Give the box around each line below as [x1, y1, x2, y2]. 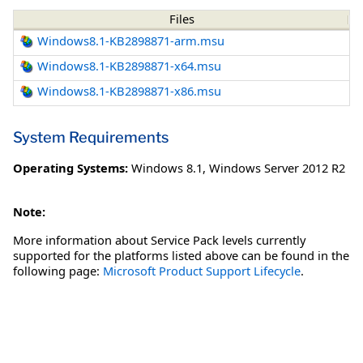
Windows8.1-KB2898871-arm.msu [37, 32, 225, 49]
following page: [13, 262, 103, 279]
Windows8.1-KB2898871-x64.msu [37, 58, 222, 75]
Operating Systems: [13, 159, 128, 176]
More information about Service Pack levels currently [13, 231, 305, 248]
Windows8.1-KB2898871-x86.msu [37, 83, 222, 100]
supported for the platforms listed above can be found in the [13, 246, 349, 263]
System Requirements [13, 127, 169, 147]
